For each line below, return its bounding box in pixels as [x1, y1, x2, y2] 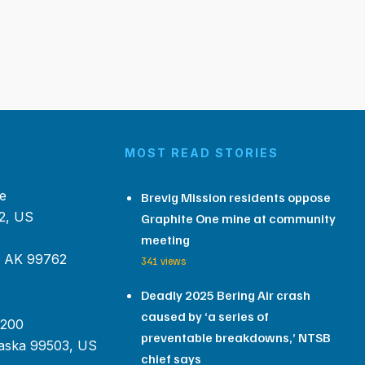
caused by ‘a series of [140, 308, 269, 324]
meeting [140, 231, 190, 248]
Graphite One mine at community [140, 210, 336, 226]
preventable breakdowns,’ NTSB [140, 329, 331, 345]
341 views [140, 254, 186, 267]
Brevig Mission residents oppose [140, 189, 331, 205]
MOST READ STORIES [124, 146, 279, 160]
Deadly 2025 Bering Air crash [140, 287, 310, 303]
